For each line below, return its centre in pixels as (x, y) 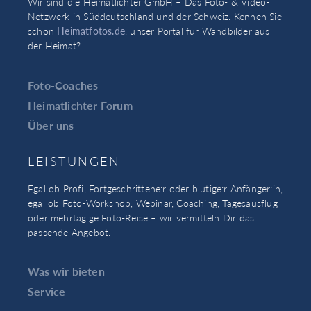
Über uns (51, 125)
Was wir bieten (66, 271)
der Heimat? (54, 45)
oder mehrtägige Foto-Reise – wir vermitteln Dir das (141, 217)
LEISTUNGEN (74, 160)
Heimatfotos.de (91, 31)
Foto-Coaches (63, 85)
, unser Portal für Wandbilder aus (197, 31)
